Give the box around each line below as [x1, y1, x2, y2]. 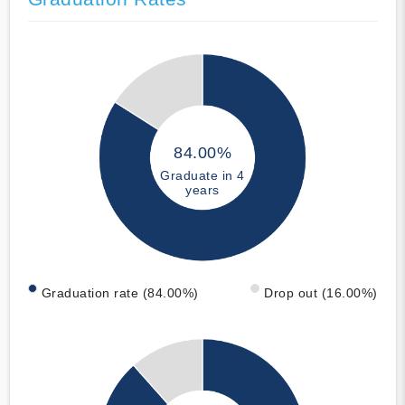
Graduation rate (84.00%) [41, 286, 199, 301]
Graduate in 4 [160, 167, 245, 183]
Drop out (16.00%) [264, 286, 378, 301]
